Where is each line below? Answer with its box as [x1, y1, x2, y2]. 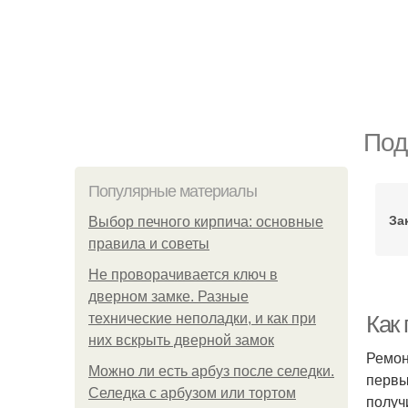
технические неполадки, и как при [88, 311, 316, 326]
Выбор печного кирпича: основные [88, 214, 323, 229]
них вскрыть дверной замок [88, 332, 274, 348]
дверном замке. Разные [88, 289, 249, 304]
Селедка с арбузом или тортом [88, 385, 296, 401]
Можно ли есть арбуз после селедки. [88, 363, 334, 379]
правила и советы [88, 236, 209, 251]
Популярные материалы [88, 182, 257, 200]
